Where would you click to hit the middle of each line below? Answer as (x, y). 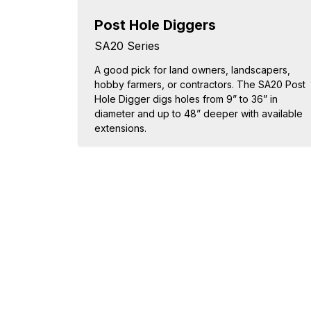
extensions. (120, 128)
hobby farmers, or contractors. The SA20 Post (200, 84)
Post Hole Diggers (155, 25)
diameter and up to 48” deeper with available (199, 114)
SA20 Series (127, 46)
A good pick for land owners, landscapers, (192, 70)
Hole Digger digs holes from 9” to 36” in (186, 99)
